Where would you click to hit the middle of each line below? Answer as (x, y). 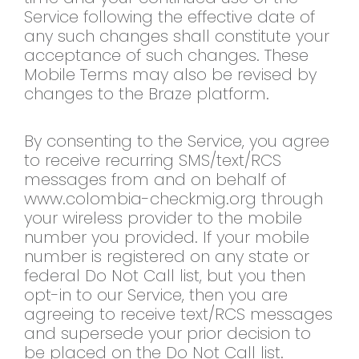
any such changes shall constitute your (177, 36)
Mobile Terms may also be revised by (170, 75)
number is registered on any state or (167, 257)
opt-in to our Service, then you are (156, 295)
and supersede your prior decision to (167, 334)
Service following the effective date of (169, 17)
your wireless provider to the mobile (163, 218)
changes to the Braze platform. (147, 94)
